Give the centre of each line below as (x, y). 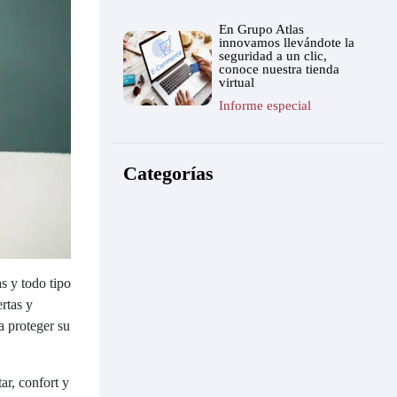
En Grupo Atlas (261, 29)
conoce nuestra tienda (279, 69)
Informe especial (265, 105)
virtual (237, 82)
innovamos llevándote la (287, 43)
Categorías (168, 173)
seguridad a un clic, (273, 56)
